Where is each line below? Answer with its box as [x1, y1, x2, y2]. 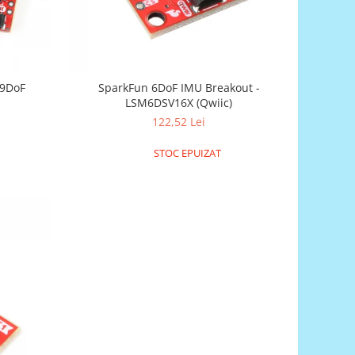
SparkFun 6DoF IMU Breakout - [97, 80, 260, 96]
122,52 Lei [152, 114, 206, 130]
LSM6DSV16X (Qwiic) [125, 95, 233, 111]
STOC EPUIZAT [151, 146, 221, 161]
